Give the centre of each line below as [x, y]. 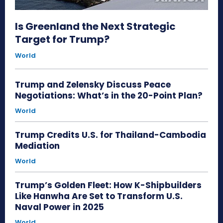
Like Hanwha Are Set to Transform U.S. [99, 196]
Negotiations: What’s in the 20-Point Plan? [109, 96]
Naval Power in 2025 [59, 207]
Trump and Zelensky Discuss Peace [93, 85]
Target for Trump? [62, 40]
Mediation [37, 146]
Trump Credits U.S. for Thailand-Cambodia [111, 135]
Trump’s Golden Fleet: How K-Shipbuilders [108, 185]
